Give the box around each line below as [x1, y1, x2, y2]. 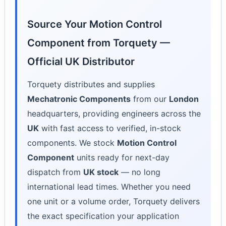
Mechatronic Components [27, 94, 131, 104]
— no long [118, 167, 160, 178]
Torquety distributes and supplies [27, 79, 155, 90]
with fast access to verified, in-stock [38, 123, 181, 134]
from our [130, 94, 169, 104]
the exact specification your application [27, 211, 179, 221]
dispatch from [27, 167, 83, 178]
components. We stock [27, 138, 117, 148]
